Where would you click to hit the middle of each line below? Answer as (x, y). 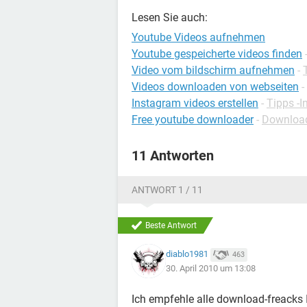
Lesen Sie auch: (170, 17)
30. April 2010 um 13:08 (211, 268)
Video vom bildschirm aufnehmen (213, 70)
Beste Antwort (171, 225)
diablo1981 (187, 254)
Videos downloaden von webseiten (215, 87)
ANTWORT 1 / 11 (167, 190)
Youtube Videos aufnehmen (198, 37)
